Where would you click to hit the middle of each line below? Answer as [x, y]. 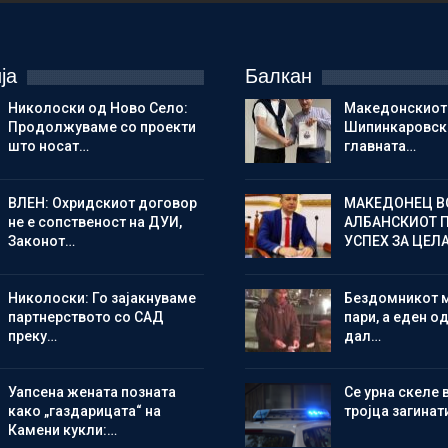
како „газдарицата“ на [84, 411]
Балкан [278, 76]
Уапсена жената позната [91, 392]
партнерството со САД [85, 316]
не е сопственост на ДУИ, [94, 222]
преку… [32, 335]
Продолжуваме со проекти [101, 127]
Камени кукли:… [62, 430]
